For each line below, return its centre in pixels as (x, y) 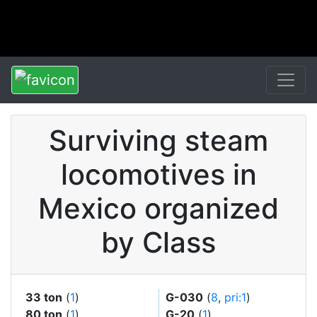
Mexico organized (158, 208)
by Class (158, 242)
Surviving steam (158, 140)
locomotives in (158, 174)
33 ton (44, 297)
